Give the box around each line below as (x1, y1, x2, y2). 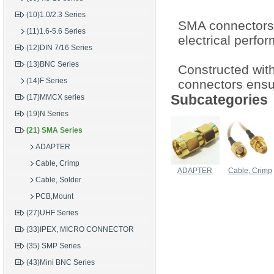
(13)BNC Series (26, 60, 79, 68)
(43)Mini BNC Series (26, 258, 95, 267)
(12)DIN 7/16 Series (26, 43, 92, 52)
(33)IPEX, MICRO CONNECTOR (26, 225, 134, 234)
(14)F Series (26, 76, 67, 85)
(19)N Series (26, 109, 68, 118)
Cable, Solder (35, 176, 81, 184)
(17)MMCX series (26, 93, 84, 102)
